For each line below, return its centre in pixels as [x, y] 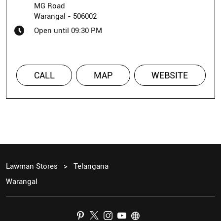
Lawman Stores [33, 166]
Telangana [91, 166]
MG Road [50, 6]
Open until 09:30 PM [68, 30]
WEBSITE [170, 75]
